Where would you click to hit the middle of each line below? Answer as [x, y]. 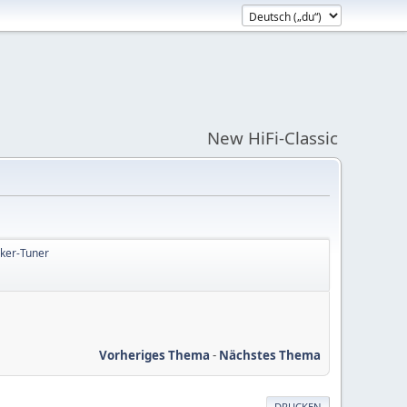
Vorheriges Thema [154, 355]
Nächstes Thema [270, 355]
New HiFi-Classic [273, 138]
